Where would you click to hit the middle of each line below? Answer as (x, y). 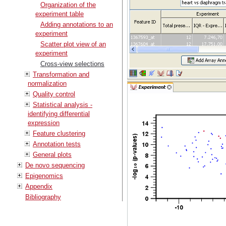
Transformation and (61, 74)
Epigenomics (44, 176)
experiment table (60, 14)
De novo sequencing (55, 165)
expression (44, 123)
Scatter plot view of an (73, 44)
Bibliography (43, 197)
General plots (52, 154)
